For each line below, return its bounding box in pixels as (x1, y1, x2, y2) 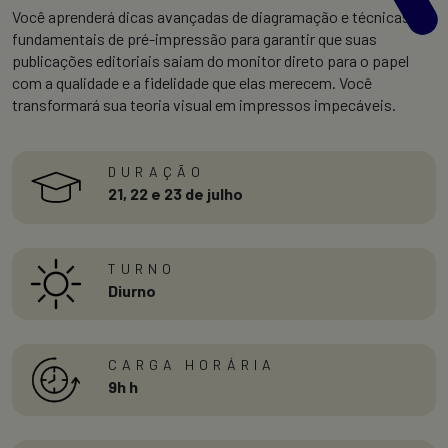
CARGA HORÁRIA (108, 355, 276, 373)
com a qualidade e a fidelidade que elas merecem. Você (12, 72, 372, 92)
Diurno (108, 280, 156, 300)
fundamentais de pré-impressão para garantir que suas (12, 28, 377, 48)
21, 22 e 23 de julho (108, 183, 243, 203)
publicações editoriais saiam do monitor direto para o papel (12, 50, 409, 70)
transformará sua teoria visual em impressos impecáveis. (12, 94, 396, 114)
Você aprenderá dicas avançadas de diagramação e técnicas (12, 6, 410, 26)
